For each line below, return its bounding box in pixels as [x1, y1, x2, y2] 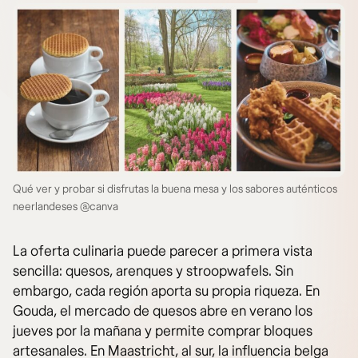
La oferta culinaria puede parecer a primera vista [13, 242, 312, 261]
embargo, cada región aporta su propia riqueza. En [13, 282, 320, 301]
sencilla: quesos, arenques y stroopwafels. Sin [13, 262, 293, 281]
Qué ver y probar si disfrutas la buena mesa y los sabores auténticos [13, 182, 337, 197]
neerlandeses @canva [13, 200, 118, 214]
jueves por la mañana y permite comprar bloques [13, 322, 312, 341]
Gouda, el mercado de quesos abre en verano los [13, 302, 312, 321]
